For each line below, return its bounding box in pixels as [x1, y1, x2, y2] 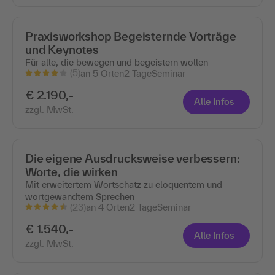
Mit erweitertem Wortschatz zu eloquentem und [25, 179, 222, 190]
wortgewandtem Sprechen [25, 191, 134, 202]
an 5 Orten [80, 68, 124, 79]
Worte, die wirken [25, 165, 118, 179]
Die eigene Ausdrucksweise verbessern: [25, 151, 240, 165]
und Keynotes [25, 43, 99, 57]
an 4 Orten [86, 201, 130, 212]
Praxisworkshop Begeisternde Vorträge [25, 29, 236, 44]
